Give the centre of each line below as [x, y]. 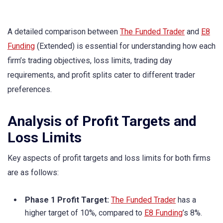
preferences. [30, 89]
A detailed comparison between [64, 32]
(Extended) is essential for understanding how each [125, 46]
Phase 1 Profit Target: [67, 200]
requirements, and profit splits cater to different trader [101, 75]
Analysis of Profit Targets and [102, 121]
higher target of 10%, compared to [85, 213]
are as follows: [33, 173]
